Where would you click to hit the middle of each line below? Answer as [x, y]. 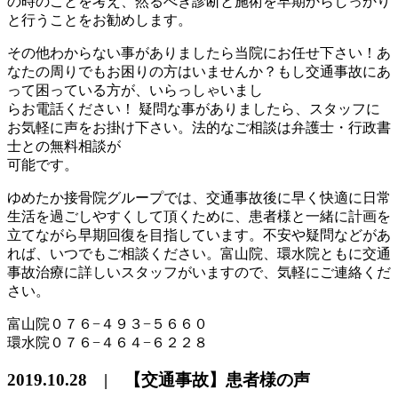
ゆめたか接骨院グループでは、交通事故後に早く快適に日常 [199, 197]
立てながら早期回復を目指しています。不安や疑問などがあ [199, 235]
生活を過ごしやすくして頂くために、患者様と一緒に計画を [199, 216]
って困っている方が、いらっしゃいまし [135, 90]
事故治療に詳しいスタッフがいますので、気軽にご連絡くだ [199, 272]
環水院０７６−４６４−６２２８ [107, 342]
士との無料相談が [64, 146]
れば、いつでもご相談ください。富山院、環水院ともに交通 [199, 253]
